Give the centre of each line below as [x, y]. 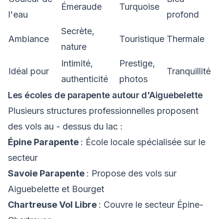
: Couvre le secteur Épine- [151, 205]
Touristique [142, 39]
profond [183, 14]
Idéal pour [29, 71]
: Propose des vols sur [131, 173]
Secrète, [78, 31]
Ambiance [29, 39]
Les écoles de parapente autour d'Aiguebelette [105, 95]
